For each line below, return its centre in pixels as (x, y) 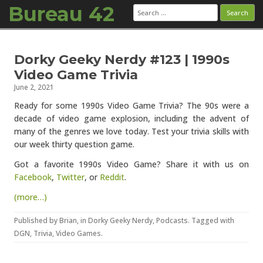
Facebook (33, 177)
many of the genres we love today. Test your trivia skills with (131, 131)
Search (146, 7)
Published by (37, 220)
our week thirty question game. (74, 144)
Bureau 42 (61, 14)
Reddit (112, 177)
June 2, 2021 (34, 87)
